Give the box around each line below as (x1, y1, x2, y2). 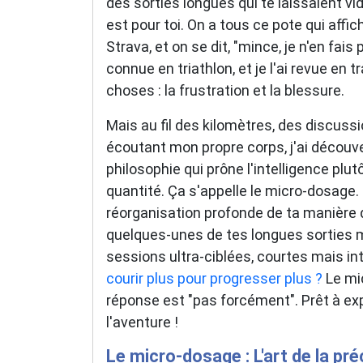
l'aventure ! (106, 313, 178, 331)
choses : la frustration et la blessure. (106, 81, 344, 99)
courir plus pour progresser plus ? (106, 269, 322, 287)
